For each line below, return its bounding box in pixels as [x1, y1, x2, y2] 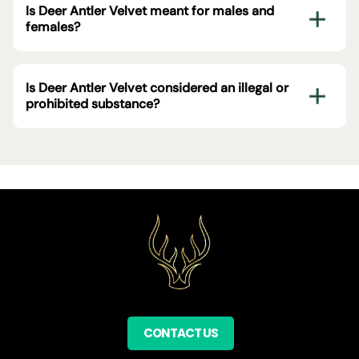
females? [26, 18, 80, 35]
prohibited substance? [26, 95, 159, 112]
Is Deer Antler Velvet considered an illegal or [26, 79, 288, 96]
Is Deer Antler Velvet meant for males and [26, 2, 274, 19]
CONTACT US [143, 324, 218, 341]
